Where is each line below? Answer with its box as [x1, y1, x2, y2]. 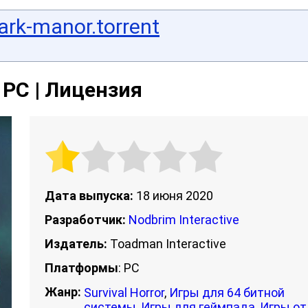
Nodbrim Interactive [129, 212, 239, 227]
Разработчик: [45, 212, 126, 227]
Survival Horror [84, 285, 164, 300]
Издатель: [45, 236, 107, 251]
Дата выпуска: [45, 188, 133, 203]
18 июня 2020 [133, 188, 213, 203]
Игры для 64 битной [169, 285, 285, 300]
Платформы [45, 261, 118, 275]
